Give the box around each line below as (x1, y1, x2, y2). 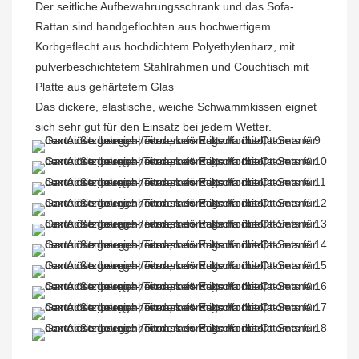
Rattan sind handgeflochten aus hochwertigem (35, 20, 271, 34)
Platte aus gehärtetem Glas (35, 80, 174, 94)
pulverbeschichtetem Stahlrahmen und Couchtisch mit (35, 60, 309, 74)
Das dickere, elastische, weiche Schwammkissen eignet (35, 100, 317, 114)
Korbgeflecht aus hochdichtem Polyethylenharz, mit (35, 40, 295, 54)
